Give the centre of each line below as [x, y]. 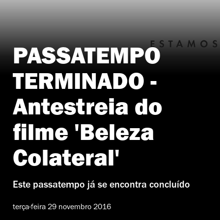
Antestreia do [88, 110]
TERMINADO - [85, 85]
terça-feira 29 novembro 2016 [62, 207]
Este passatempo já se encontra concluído [101, 186]
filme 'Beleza [83, 136]
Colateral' [66, 161]
